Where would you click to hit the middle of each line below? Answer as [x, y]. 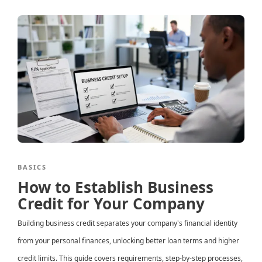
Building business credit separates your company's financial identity [127, 223]
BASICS [32, 167]
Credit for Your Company [111, 204]
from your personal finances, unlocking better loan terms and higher [128, 241]
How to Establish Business [116, 187]
